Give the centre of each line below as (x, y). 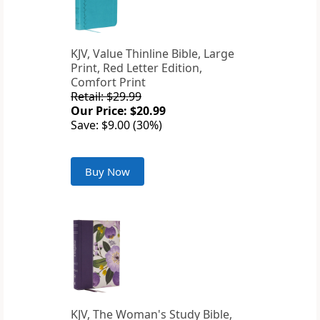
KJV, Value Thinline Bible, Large (152, 54)
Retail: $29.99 (106, 97)
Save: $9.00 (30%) (116, 125)
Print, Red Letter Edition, (136, 68)
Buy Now (107, 172)
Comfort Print (108, 82)
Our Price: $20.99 (118, 111)
